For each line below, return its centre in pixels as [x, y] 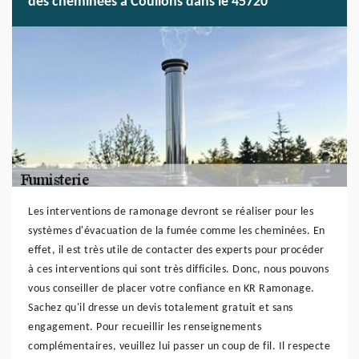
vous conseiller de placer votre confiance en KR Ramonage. [171, 289]
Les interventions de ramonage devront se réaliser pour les [171, 212]
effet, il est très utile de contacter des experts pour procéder [176, 250]
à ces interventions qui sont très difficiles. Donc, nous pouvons [178, 270]
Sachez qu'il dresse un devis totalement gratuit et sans [161, 308]
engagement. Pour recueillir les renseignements [145, 327]
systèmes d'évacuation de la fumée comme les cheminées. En [177, 231]
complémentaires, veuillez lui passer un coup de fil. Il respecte [179, 347]
